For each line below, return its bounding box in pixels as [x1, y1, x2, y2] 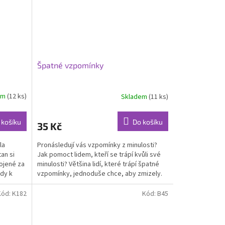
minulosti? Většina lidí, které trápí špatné [37, 159, 159, 170]
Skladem [121, 91, 149, 102]
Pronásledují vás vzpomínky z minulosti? [37, 140, 157, 151]
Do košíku [132, 118, 163, 127]
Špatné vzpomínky [37, 60, 103, 70]
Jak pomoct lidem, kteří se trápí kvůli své [37, 150, 161, 160]
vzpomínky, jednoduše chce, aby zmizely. [37, 169, 162, 179]
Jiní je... [37, 178, 59, 189]
